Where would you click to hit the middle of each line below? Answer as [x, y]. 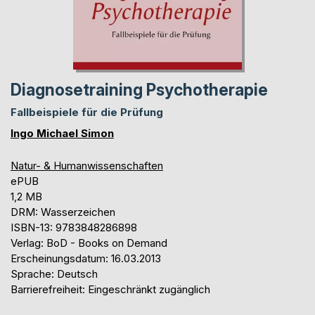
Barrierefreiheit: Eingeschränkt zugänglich [110, 289]
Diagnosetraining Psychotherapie [139, 90]
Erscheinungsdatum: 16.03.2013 [86, 258]
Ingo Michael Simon [62, 133]
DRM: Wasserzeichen [63, 212]
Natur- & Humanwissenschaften [87, 165]
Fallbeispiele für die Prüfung [87, 112]
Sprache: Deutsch [54, 274]
